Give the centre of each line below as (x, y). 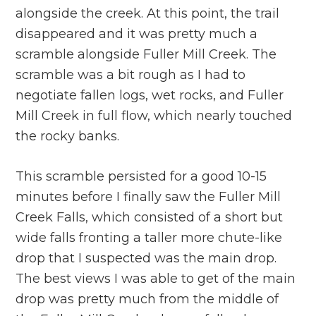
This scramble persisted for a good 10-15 (141, 176)
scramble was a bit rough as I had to (131, 75)
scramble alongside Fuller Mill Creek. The (146, 54)
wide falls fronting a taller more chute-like (149, 238)
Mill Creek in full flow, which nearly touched (154, 116)
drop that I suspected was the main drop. (146, 258)
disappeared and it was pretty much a (137, 34)
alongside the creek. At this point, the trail (148, 13)
